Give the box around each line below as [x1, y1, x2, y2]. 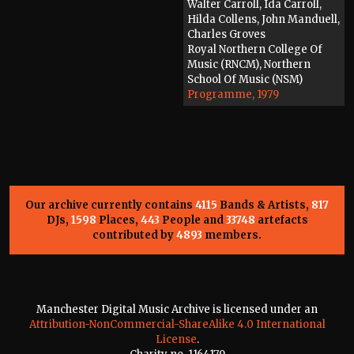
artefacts [254, 213, 308, 227]
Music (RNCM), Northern [187, 58, 311, 72]
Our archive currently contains [25, 198, 195, 212]
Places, [96, 213, 141, 227]
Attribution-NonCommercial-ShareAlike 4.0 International [28, 317, 326, 331]
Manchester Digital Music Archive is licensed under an [36, 302, 318, 316]
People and [159, 213, 226, 227]
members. [202, 228, 262, 242]
